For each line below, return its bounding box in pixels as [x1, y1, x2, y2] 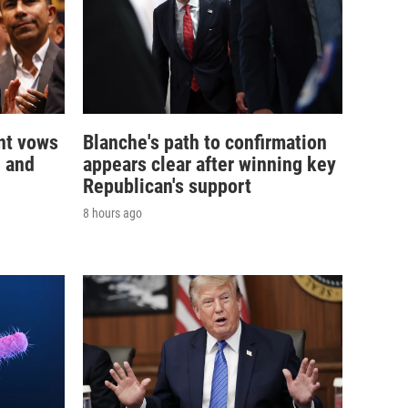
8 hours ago [83, 205, 142, 220]
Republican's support [83, 174, 251, 198]
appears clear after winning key [83, 152, 336, 176]
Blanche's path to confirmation [83, 130, 327, 154]
